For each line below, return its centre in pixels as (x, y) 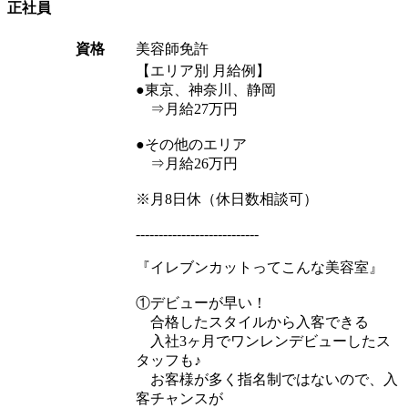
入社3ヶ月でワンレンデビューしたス (263, 342)
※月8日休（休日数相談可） (227, 199)
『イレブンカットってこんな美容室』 (260, 268)
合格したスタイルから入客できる (252, 322)
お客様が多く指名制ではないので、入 (267, 380)
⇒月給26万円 (187, 164)
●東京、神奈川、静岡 (206, 90)
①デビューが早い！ (201, 303)
